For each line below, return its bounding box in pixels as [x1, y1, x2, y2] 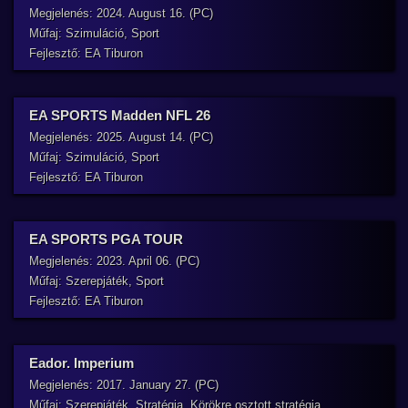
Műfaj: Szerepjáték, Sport [29, 274, 164, 288]
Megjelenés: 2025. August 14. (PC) [29, 130, 213, 144]
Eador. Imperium [29, 355, 134, 371]
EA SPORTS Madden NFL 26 [29, 107, 210, 123]
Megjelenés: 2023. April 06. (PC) [29, 254, 199, 268]
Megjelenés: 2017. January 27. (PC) [29, 378, 219, 392]
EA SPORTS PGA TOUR [29, 231, 183, 247]
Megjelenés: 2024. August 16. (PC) [29, 6, 213, 20]
